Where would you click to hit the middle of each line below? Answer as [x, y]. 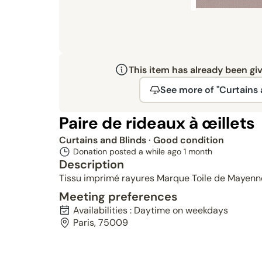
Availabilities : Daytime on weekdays [150, 210]
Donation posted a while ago [128, 151]
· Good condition [186, 140]
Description [91, 164]
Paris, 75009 [100, 223]
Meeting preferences [118, 196]
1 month [198, 151]
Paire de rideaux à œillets [156, 123]
